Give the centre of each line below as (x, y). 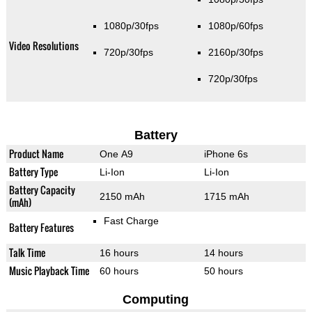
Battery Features (41, 227)
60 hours (119, 271)
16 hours (119, 252)
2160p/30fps (235, 52)
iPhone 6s (226, 154)
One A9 (116, 154)
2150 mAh (122, 196)
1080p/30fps (131, 25)
